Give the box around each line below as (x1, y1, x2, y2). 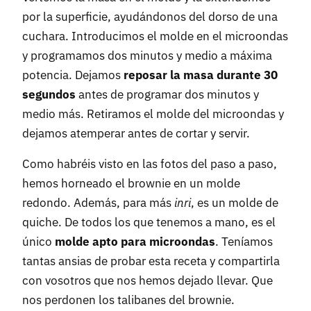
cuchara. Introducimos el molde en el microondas (22, 28, 288, 44)
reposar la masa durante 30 (124, 67, 278, 83)
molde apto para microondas (55, 234, 215, 250)
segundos (22, 87, 76, 103)
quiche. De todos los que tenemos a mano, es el (22, 215, 276, 230)
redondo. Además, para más (22, 195, 174, 211)
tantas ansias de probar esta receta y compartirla (22, 253, 280, 269)
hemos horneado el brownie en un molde (22, 176, 240, 192)
